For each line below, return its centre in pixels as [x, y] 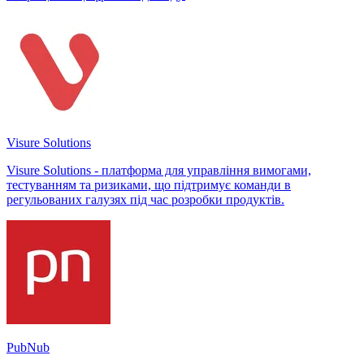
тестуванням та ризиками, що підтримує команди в [149, 184]
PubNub [28, 347]
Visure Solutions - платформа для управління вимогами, [159, 170]
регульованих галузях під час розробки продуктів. [145, 199]
